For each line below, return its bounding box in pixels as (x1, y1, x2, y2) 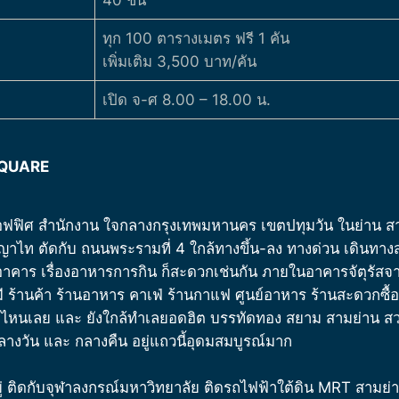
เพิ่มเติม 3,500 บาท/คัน (102, 53, 257, 71)
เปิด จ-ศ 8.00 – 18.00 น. (102, 91, 272, 110)
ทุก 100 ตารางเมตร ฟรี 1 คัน (102, 29, 290, 48)
